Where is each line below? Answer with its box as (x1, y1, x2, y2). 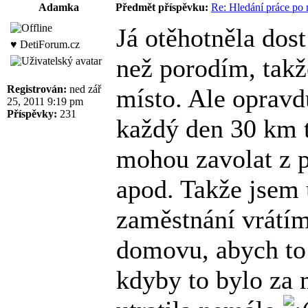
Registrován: (7, 82, 67, 95)
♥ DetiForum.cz (10, 38, 80, 50)
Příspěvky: (7, 107, 57, 120)
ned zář (67, 82, 101, 95)
